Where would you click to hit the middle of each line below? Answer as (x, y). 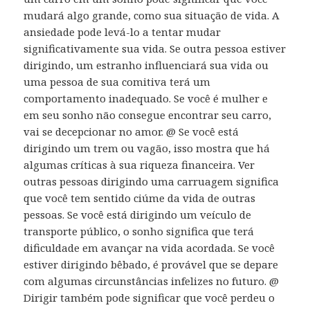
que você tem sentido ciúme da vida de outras (140, 198)
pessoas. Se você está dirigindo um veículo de (138, 215)
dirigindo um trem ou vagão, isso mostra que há (147, 148)
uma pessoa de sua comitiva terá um (117, 82)
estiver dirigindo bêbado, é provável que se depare (151, 265)
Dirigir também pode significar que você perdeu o (149, 298)
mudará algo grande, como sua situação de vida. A (152, 16)
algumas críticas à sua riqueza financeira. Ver (139, 165)
